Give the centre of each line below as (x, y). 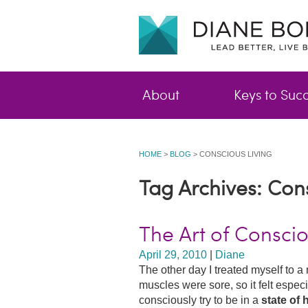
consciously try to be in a (200, 300)
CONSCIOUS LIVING (236, 154)
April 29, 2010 (173, 255)
